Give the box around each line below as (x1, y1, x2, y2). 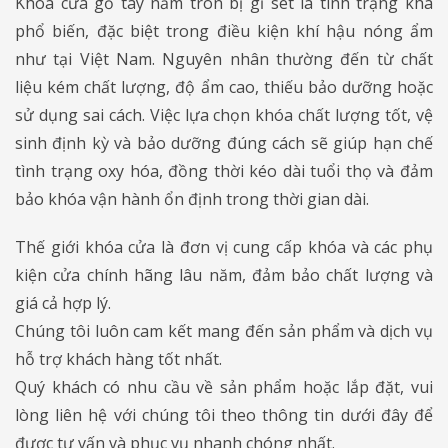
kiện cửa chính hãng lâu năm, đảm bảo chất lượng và (15, 263, 433, 286)
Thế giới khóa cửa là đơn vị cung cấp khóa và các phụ (15, 235, 433, 258)
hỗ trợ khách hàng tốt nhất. (15, 347, 226, 370)
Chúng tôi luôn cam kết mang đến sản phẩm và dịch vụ (15, 319, 433, 342)
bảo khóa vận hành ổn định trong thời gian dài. (15, 187, 369, 210)
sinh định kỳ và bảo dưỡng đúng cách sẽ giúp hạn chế (15, 131, 433, 154)
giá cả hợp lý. (15, 291, 115, 314)
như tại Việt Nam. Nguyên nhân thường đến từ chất (15, 47, 433, 70)
